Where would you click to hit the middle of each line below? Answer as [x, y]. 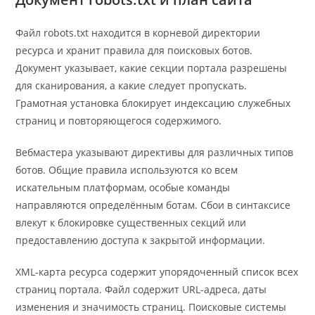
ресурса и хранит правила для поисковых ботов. [134, 51]
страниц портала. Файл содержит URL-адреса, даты [141, 290]
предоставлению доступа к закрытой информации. [141, 240]
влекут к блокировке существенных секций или [131, 223]
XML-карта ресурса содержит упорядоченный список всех [157, 272]
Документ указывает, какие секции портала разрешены [152, 68]
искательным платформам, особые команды [123, 188]
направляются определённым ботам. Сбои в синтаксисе [153, 205]
